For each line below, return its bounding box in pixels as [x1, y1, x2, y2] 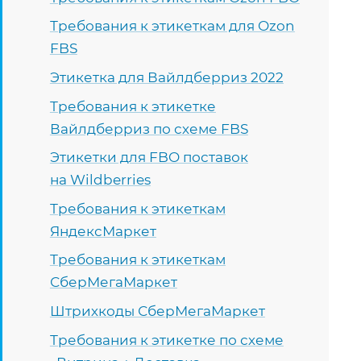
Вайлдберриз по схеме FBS [49, 120, 248, 137]
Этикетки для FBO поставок [49, 149, 248, 166]
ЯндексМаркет [49, 222, 156, 239]
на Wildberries [49, 172, 151, 189]
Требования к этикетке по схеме [49, 331, 284, 348]
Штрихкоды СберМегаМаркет [49, 303, 265, 320]
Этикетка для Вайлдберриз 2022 [49, 68, 284, 85]
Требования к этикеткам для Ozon [49, 18, 295, 35]
